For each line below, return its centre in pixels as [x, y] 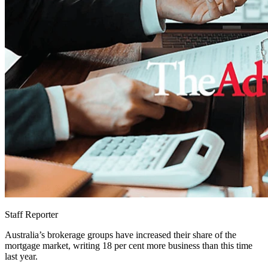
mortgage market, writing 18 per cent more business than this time [129, 246]
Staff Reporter [31, 215]
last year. [21, 257]
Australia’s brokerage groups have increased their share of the [121, 235]
